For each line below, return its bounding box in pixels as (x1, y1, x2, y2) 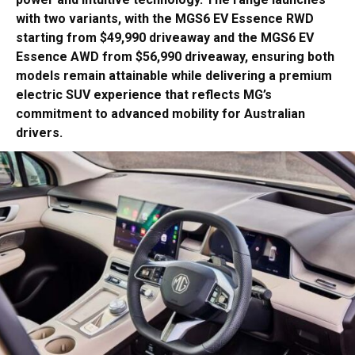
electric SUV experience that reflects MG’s (16, 86, 272, 102)
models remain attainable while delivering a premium (16, 67, 332, 83)
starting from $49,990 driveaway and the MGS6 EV (16, 29, 314, 45)
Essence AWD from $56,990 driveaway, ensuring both (16, 48, 334, 64)
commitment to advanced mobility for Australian (16, 105, 305, 121)
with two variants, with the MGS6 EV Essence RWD (16, 10, 314, 26)
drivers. (16, 124, 63, 140)
